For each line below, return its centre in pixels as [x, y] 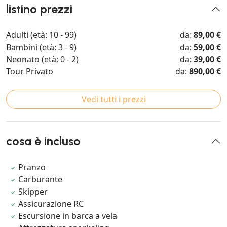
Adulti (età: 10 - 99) [41, 35]
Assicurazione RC [51, 203]
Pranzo [32, 167]
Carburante [41, 179]
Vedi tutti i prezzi [113, 99]
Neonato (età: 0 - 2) [42, 59]
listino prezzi [39, 9]
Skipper [33, 191]
